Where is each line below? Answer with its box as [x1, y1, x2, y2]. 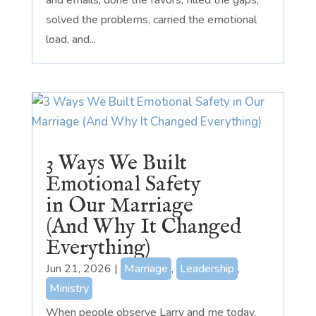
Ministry [49, 281, 89, 297]
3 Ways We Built [45, 150, 187, 178]
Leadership [179, 261, 234, 277]
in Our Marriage [45, 193, 193, 220]
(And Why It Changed [45, 214, 241, 241]
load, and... [45, 31, 96, 47]
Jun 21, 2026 [45, 261, 111, 277]
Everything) [45, 235, 150, 262]
